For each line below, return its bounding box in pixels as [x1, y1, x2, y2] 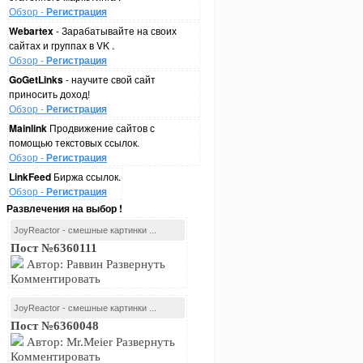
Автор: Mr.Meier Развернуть [23, 335, 175, 348]
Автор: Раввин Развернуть [23, 258, 165, 271]
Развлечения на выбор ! [6, 201, 122, 216]
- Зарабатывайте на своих [53, 23, 177, 37]
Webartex [9, 23, 53, 38]
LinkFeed [9, 169, 51, 184]
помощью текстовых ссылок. [9, 135, 139, 149]
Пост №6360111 [11, 241, 97, 254]
